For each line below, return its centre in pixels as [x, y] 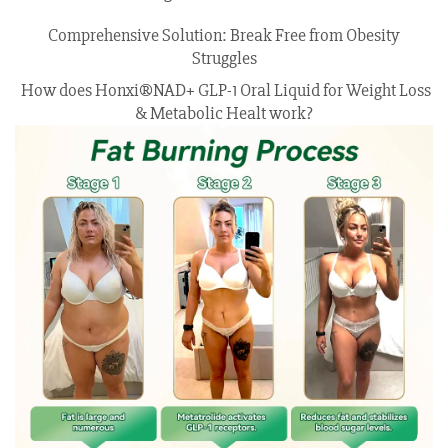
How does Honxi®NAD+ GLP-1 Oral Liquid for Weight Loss [224, 90]
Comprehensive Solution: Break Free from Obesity [224, 35]
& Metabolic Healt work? [224, 113]
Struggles [224, 58]
